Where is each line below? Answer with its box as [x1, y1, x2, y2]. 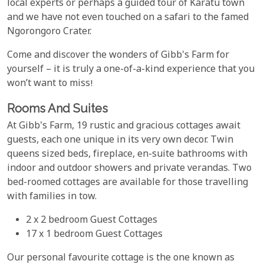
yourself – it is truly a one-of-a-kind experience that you [7, 62, 255, 77]
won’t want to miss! [7, 77, 93, 91]
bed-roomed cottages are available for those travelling [7, 176, 248, 190]
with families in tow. [7, 190, 97, 204]
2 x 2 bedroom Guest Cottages [26, 214, 157, 228]
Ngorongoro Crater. [7, 25, 91, 39]
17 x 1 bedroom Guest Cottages [26, 228, 163, 242]
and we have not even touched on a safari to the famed [7, 11, 249, 25]
